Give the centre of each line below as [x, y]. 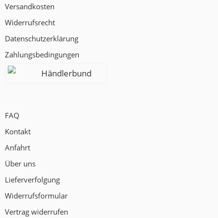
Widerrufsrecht [30, 23]
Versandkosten [30, 7]
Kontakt [18, 132]
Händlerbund [67, 73]
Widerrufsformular [36, 196]
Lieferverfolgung [32, 180]
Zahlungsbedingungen [42, 55]
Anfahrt [18, 148]
